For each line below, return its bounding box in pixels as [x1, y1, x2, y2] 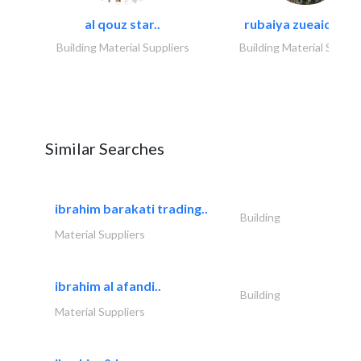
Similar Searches [45, 138, 164, 158]
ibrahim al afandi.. [55, 277, 161, 293]
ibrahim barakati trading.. [55, 200, 208, 216]
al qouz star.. [85, 15, 160, 31]
